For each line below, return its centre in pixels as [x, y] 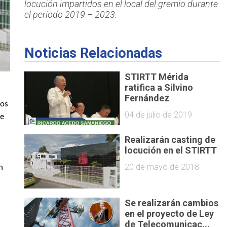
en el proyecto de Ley [169, 213]
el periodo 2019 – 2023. [70, 15]
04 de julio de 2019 [159, 115]
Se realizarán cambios [172, 203]
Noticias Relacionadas [93, 53]
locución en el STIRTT [171, 150]
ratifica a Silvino [159, 87]
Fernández [147, 98]
